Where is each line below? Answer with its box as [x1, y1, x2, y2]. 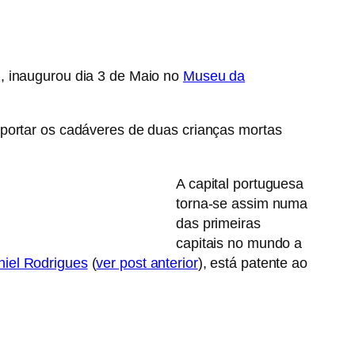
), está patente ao [197, 255, 307, 272]
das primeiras [176, 216, 261, 232]
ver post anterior [96, 255, 198, 272]
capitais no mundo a [176, 235, 303, 252]
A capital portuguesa [176, 176, 303, 193]
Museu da [182, 68, 246, 85]
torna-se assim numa [176, 196, 308, 212]
